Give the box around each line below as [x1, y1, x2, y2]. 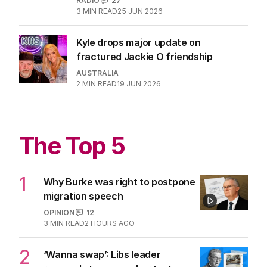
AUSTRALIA [76, 68, 119, 77]
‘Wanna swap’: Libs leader [43, 248, 161, 260]
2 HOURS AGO [84, 218, 135, 228]
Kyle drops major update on [76, 36, 201, 48]
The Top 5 [19, 131, 125, 160]
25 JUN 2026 [117, 6, 163, 15]
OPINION [43, 207, 74, 217]
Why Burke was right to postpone [43, 175, 195, 188]
